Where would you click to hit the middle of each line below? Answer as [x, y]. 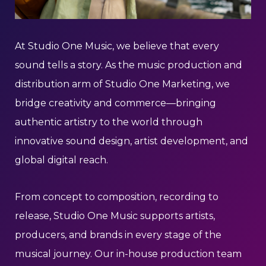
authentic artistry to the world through [109, 122]
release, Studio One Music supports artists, [115, 216]
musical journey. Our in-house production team [128, 254]
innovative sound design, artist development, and [132, 141]
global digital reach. [61, 160]
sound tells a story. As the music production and [129, 65]
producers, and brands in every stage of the [118, 235]
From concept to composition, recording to [117, 197]
